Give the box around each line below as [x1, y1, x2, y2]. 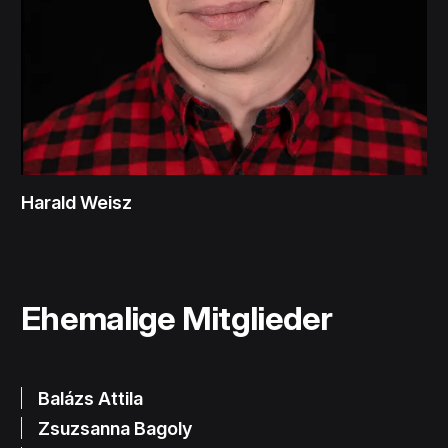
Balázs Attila [38, 386, 144, 409]
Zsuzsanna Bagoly [38, 416, 193, 439]
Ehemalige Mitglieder [21, 298, 333, 339]
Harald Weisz [21, 191, 133, 214]
